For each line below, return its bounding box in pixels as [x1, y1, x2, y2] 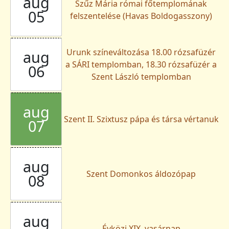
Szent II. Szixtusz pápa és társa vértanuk [63, 113, 219, 125]
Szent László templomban [91, 71, 191, 83]
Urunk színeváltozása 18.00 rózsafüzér [66, 47, 216, 58]
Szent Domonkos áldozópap [86, 168, 196, 180]
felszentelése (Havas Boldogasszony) [70, 10, 213, 22]
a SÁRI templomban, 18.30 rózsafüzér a [65, 59, 217, 71]
